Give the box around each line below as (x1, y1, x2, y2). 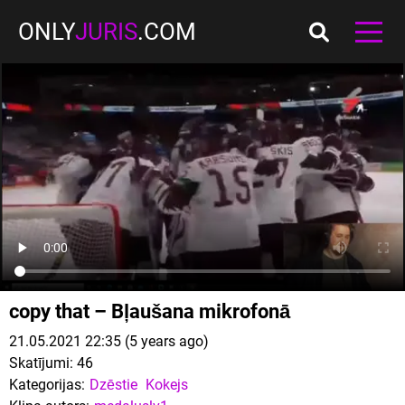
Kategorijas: (9, 376, 85, 393)
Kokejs (146, 376, 188, 393)
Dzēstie (89, 376, 137, 393)
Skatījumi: (9, 354, 73, 372)
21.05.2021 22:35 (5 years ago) (9, 333, 209, 350)
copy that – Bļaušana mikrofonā (9, 300, 290, 323)
